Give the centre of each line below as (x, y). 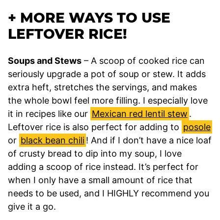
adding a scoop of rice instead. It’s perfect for (103, 166)
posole (197, 127)
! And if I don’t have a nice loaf (149, 140)
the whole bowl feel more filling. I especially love (108, 100)
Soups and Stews (45, 60)
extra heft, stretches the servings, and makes (102, 87)
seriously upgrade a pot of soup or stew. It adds (107, 74)
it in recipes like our (49, 113)
